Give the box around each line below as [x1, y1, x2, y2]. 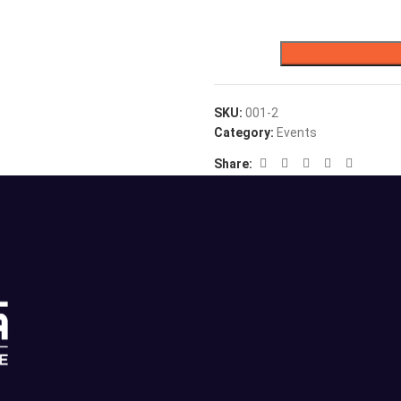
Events [277, 125, 317, 140]
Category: [214, 125, 274, 140]
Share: [214, 156, 252, 171]
